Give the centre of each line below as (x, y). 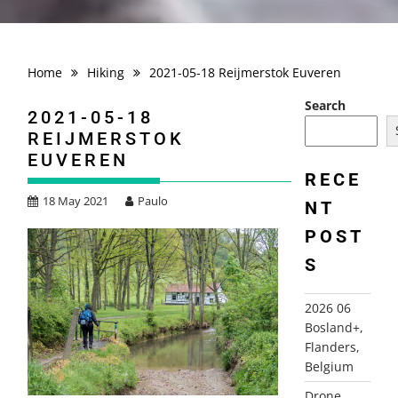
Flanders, (332, 346)
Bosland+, (334, 327)
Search (325, 105)
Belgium (329, 366)
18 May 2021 (76, 201)
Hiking (106, 72)
